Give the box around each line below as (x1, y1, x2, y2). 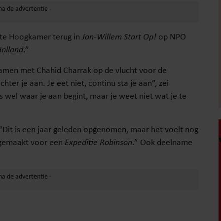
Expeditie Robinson (63, 136, 132, 148)
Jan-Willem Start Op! (82, 31, 156, 42)
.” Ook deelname (132, 136, 192, 148)
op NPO (156, 31, 186, 42)
